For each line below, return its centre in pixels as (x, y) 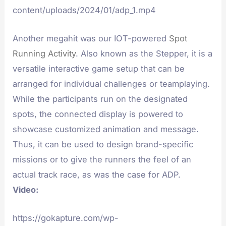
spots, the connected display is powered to (98, 114)
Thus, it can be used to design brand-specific (103, 145)
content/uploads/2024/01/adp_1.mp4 (84, 10)
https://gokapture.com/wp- (66, 218)
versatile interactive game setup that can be (99, 69)
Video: (26, 190)
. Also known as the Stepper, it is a (144, 54)
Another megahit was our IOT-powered (91, 39)
